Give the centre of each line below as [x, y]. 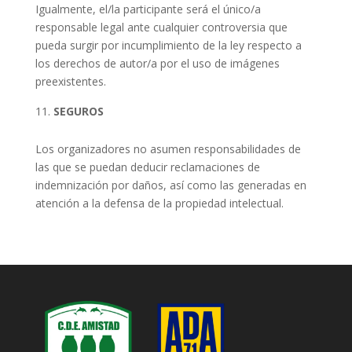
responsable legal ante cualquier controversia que [161, 27]
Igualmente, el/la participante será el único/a [148, 9]
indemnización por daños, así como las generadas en [170, 185]
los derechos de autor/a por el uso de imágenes [157, 64]
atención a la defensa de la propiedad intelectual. [159, 203]
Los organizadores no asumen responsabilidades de [168, 149]
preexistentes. [70, 82]
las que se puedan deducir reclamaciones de [147, 167]
